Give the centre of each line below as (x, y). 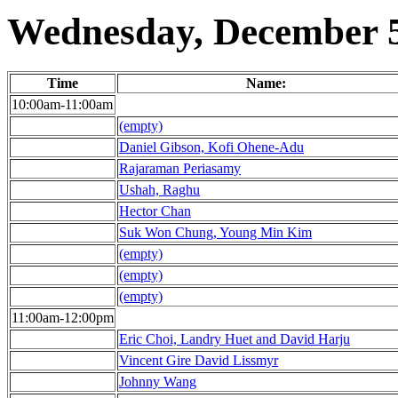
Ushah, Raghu (159, 190)
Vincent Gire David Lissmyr (199, 361)
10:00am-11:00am (62, 105)
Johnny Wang (158, 382)
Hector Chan (155, 211)
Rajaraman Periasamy (180, 169)
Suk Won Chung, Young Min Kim (215, 233)
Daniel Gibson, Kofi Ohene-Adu (211, 147)
